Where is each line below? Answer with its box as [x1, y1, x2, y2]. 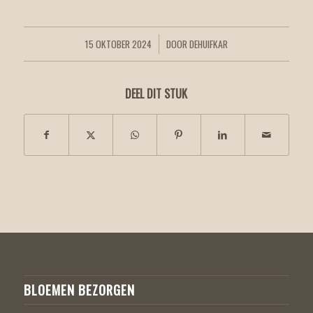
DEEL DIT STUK [125, 85, 188, 102]
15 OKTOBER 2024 [85, 36, 152, 51]
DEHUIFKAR [189, 36, 228, 51]
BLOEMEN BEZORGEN [23, 280, 135, 300]
